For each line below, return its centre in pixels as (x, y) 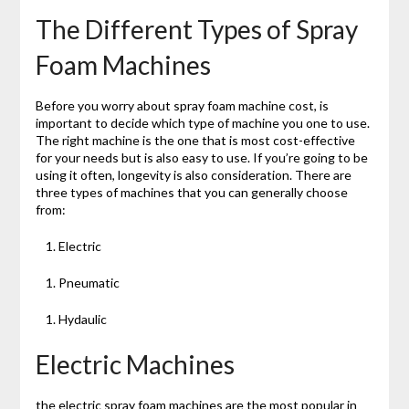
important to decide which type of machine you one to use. (202, 123)
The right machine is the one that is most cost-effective (195, 141)
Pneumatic (89, 283)
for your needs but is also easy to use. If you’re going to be (201, 158)
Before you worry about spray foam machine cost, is (182, 106)
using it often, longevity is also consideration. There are (193, 175)
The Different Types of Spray (196, 30)
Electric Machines (135, 365)
